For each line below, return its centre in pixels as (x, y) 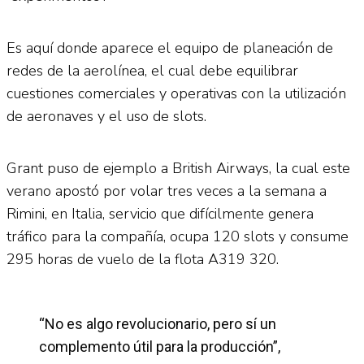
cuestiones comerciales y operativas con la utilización (176, 93)
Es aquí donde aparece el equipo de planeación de (170, 48)
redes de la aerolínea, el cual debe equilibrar (152, 70)
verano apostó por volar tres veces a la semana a (167, 191)
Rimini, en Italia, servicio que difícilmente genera (160, 213)
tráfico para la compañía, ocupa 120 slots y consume (178, 236)
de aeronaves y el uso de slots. (106, 116)
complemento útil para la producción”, (160, 346)
